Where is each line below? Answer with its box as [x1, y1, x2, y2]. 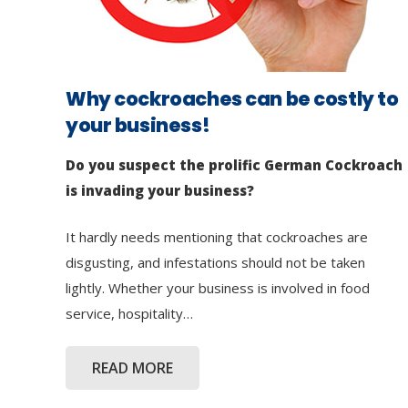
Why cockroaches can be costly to [66, 86, 399, 113]
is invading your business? [66, 181, 254, 200]
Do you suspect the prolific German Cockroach [66, 156, 403, 175]
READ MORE [91, 357, 173, 378]
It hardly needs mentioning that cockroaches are [66, 227, 368, 246]
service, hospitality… [66, 303, 193, 322]
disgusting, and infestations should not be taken [66, 252, 365, 271]
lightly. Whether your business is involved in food [66, 278, 370, 297]
